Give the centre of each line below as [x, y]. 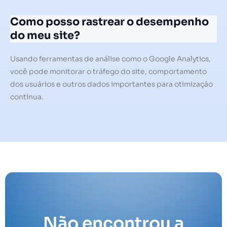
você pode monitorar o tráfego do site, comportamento [108, 71]
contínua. [27, 97]
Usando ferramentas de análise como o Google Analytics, [110, 59]
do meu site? [45, 35]
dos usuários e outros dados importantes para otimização [111, 84]
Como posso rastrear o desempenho [109, 22]
